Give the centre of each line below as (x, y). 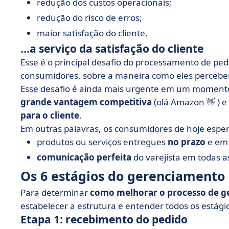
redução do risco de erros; (89, 18)
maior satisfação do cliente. (92, 33)
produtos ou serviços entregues (102, 142)
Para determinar (55, 192)
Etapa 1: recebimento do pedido (104, 219)
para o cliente (50, 115)
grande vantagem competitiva (86, 102)
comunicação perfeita (84, 157)
